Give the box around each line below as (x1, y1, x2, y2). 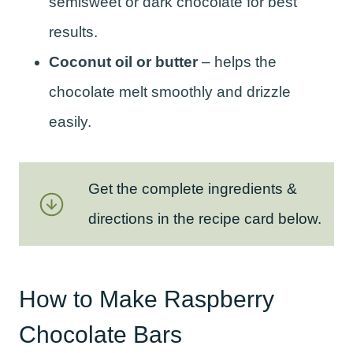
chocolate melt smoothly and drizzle (49, 84, 291, 101)
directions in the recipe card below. (88, 210, 321, 228)
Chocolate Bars (19, 321, 182, 348)
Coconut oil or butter (49, 54, 198, 71)
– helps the (198, 54, 277, 71)
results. (49, 24, 98, 41)
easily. (49, 113, 91, 131)
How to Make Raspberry (19, 286, 274, 313)
